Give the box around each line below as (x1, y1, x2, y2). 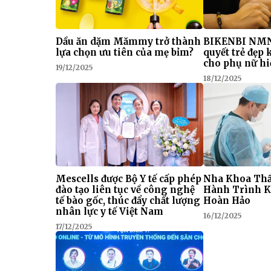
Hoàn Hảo (203, 194, 251, 206)
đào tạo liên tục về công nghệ (56, 183, 195, 195)
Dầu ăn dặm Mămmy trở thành (56, 36, 201, 48)
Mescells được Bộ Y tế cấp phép (56, 172, 201, 184)
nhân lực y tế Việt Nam (56, 205, 163, 217)
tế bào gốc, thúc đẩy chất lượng (56, 194, 200, 206)
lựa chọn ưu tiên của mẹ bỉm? (56, 47, 194, 59)
